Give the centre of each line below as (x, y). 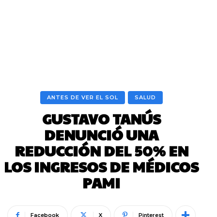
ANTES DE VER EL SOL (82, 97)
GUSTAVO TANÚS (101, 118)
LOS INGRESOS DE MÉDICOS (101, 166)
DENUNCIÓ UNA (101, 134)
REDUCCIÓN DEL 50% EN (101, 150)
